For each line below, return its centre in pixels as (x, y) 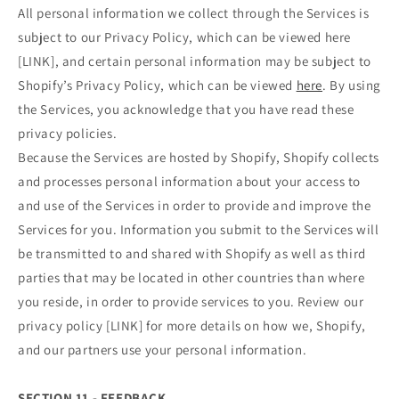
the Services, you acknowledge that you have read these (186, 109)
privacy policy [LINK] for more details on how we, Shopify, (192, 325)
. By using (352, 85)
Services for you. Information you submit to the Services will (199, 229)
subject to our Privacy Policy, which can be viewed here (185, 37)
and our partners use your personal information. (163, 349)
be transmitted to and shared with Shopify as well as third (192, 253)
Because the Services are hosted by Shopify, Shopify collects (199, 157)
